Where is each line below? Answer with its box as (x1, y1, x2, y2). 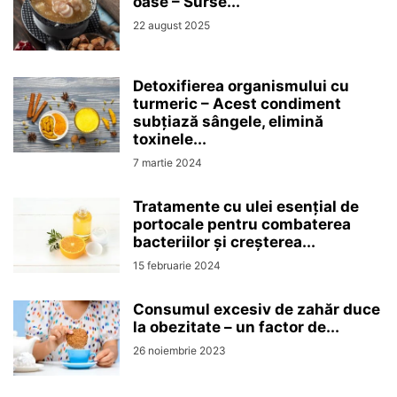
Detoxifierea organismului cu (133, 77, 349, 96)
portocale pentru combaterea (133, 215, 351, 234)
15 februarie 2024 (133, 259, 221, 273)
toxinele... (133, 130, 206, 149)
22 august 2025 (133, 19, 210, 33)
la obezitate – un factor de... (133, 318, 339, 337)
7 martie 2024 (133, 156, 202, 170)
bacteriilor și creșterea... (133, 233, 315, 252)
